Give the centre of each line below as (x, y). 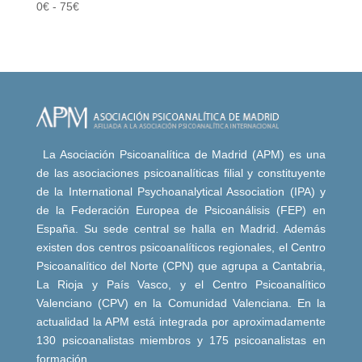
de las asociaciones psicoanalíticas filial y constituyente (181, 173)
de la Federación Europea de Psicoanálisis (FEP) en (181, 210)
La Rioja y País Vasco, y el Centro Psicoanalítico (181, 285)
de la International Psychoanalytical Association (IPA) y (181, 192)
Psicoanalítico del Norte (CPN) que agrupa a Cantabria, (181, 266)
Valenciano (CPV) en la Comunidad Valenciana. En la (181, 303)
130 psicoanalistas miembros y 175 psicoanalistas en (181, 341)
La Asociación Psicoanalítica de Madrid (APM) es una (184, 155)
